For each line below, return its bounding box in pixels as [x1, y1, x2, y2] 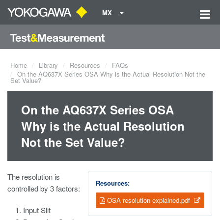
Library [39, 60, 58, 70]
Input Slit [23, 205, 51, 215]
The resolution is [7, 171, 60, 182]
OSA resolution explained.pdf [107, 195, 190, 205]
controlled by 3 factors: [7, 183, 80, 193]
